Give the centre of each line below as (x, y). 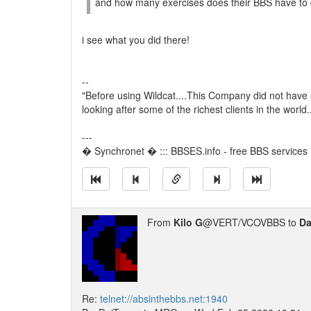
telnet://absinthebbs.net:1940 (164, 299)
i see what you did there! (136, 40)
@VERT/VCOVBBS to (251, 222)
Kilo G (188, 222)
